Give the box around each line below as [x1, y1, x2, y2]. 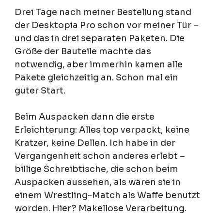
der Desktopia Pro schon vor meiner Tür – [15, 20, 199, 31]
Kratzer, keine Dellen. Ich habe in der [15, 138, 175, 149]
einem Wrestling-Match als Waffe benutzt [15, 190, 200, 201]
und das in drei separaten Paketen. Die [15, 33, 185, 44]
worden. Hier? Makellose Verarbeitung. [15, 203, 186, 214]
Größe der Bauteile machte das [15, 46, 151, 57]
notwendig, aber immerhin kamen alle [15, 59, 183, 70]
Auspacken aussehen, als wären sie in [15, 177, 181, 188]
